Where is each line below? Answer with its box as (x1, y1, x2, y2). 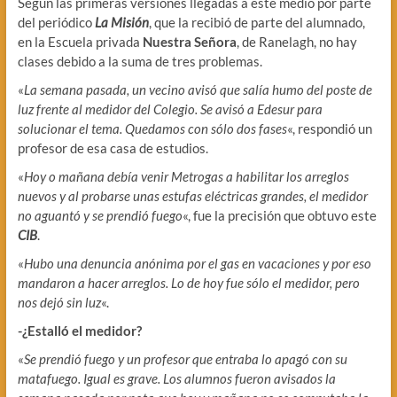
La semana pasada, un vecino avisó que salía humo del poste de (23, 82, 372, 98)
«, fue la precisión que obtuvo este (182, 207, 377, 224)
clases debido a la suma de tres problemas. (17, 53, 262, 70)
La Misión (94, 14, 149, 31)
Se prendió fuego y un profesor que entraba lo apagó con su (23, 351, 347, 368)
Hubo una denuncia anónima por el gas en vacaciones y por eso (23, 255, 371, 272)
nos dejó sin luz (17, 294, 101, 311)
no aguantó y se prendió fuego (17, 207, 183, 224)
